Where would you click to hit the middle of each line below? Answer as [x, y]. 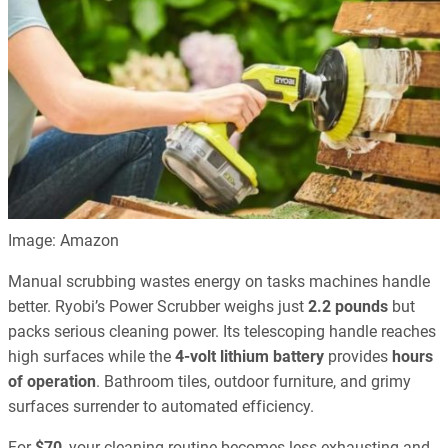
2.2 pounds [348, 307]
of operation [52, 382]
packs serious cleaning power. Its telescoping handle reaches [222, 332]
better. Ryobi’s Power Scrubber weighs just [158, 307]
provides [358, 357]
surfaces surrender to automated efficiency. [161, 407]
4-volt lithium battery [249, 357]
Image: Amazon [63, 240]
